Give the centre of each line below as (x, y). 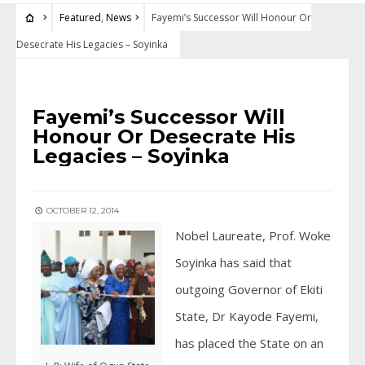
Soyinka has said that (233, 262)
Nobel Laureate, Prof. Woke (253, 235)
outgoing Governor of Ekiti (249, 289)
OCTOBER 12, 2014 (81, 211)
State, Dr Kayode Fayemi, (247, 316)
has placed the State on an (249, 343)
